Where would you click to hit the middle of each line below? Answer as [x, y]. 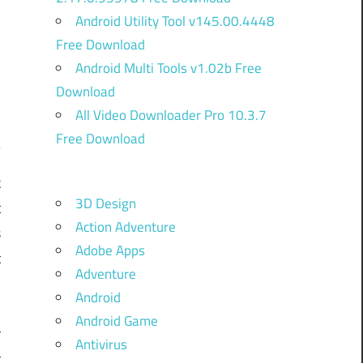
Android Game [116, 320]
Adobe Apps [110, 250]
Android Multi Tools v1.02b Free [168, 68]
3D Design [105, 203]
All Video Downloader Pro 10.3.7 [171, 115]
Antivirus [101, 344]
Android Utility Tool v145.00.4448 [175, 21]
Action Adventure [125, 226]
